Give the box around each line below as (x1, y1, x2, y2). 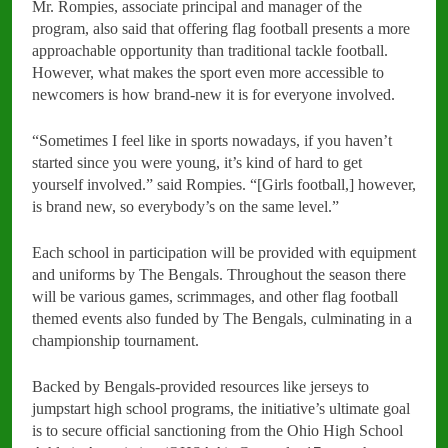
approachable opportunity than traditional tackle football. (32, 41, 388, 59)
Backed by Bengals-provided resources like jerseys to (32, 377, 369, 395)
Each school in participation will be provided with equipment (32, 243, 416, 261)
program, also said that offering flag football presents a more (32, 19, 410, 37)
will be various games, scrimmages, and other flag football (32, 287, 398, 305)
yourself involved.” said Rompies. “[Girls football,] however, (32, 175, 416, 193)
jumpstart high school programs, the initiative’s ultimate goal (32, 399, 410, 417)
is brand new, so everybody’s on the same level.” (32, 197, 339, 215)
